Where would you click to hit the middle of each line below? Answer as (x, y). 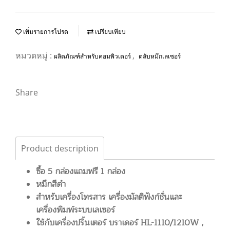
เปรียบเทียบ (110, 32)
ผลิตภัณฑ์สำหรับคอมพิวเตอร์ (93, 56)
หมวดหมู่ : (35, 55)
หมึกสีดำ (51, 184)
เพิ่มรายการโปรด (45, 32)
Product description (60, 148)
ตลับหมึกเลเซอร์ (160, 56)
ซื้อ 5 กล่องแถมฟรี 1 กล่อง (81, 171)
